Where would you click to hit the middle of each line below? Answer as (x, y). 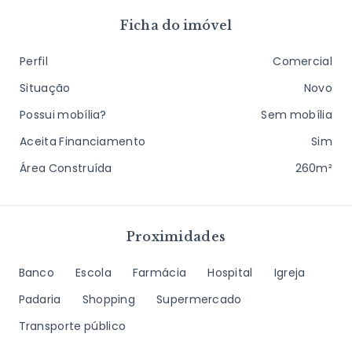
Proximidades (176, 236)
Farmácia (159, 273)
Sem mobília (297, 115)
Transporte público (72, 326)
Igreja (290, 273)
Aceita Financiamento (83, 141)
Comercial (302, 61)
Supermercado (199, 299)
